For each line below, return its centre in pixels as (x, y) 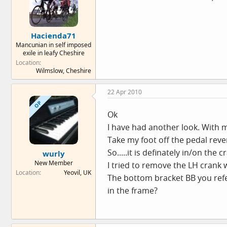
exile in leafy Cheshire (53, 53)
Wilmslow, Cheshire (64, 71)
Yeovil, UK (78, 172)
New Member (53, 163)
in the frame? (133, 191)
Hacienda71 (53, 35)
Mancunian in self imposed (53, 45)
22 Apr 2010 (125, 92)
